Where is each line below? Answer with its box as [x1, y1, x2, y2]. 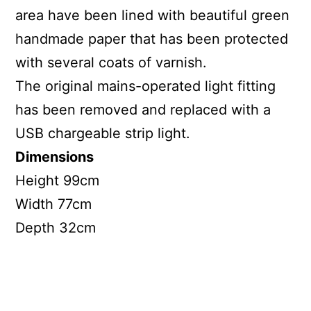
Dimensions [15, 149, 94, 166]
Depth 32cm [15, 219, 96, 237]
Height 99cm [15, 172, 100, 190]
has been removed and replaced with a [15, 101, 271, 119]
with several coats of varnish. [15, 54, 208, 72]
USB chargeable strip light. [15, 125, 191, 142]
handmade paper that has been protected [15, 31, 289, 48]
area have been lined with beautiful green [15, 7, 290, 24]
